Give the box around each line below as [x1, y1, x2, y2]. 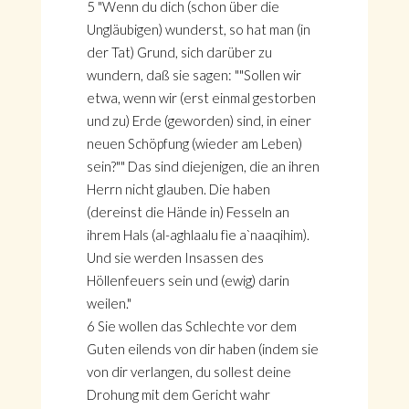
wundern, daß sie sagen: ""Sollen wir [86, 67, 301, 83]
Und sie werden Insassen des [86, 249, 264, 266]
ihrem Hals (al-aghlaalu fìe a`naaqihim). [86, 226, 309, 243]
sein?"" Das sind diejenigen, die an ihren [86, 158, 320, 174]
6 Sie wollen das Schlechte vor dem [86, 318, 297, 334]
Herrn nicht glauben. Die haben [86, 181, 270, 197]
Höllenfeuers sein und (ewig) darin [86, 272, 289, 288]
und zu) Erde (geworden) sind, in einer [86, 112, 311, 129]
